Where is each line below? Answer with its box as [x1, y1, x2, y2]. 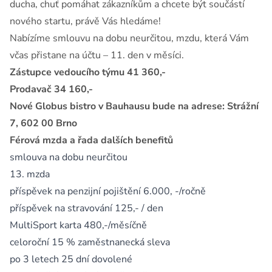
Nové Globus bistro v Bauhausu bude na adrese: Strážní [10, 100, 259, 113]
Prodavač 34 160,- [10, 83, 93, 96]
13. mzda [10, 168, 50, 181]
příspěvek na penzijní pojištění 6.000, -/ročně [10, 185, 206, 198]
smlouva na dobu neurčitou [10, 151, 127, 164]
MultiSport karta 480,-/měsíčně [10, 219, 147, 232]
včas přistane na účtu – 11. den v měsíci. [10, 49, 189, 62]
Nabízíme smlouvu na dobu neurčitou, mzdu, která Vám [10, 32, 249, 45]
